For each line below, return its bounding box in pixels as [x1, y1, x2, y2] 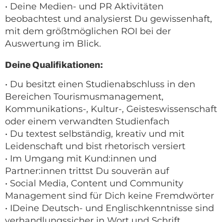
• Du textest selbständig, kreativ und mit [5, 128, 184, 140]
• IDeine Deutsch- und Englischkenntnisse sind [5, 203, 214, 214]
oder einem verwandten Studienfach [5, 116, 169, 127]
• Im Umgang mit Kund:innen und [5, 153, 157, 165]
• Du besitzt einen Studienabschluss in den [5, 79, 195, 90]
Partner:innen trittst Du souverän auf [5, 166, 169, 177]
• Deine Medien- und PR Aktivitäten [5, 1, 164, 12]
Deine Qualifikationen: [5, 60, 103, 70]
